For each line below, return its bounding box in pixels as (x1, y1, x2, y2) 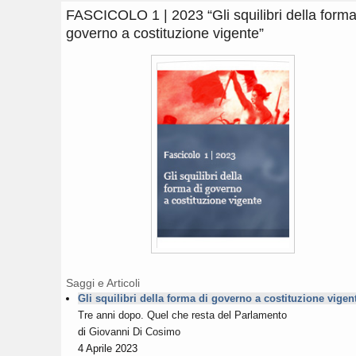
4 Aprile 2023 (78, 342, 137, 354)
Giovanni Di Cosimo (89, 325, 180, 338)
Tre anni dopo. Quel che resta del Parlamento (78, 308, 287, 321)
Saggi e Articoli (66, 276, 140, 289)
